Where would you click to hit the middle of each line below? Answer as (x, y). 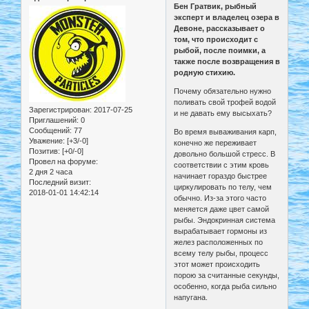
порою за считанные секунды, (227, 276)
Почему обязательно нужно (223, 91)
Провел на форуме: (63, 162)
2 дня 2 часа (51, 172)
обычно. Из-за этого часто (220, 198)
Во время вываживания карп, (226, 132)
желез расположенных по (219, 242)
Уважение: (47, 141)
